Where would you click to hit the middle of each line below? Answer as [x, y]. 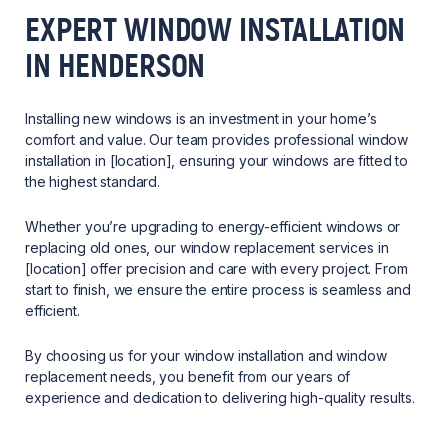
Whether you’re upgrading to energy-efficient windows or [213, 227]
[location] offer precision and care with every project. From [216, 269]
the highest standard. [94, 182]
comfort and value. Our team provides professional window [217, 140]
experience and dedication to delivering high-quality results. [220, 398]
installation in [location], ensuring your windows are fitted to [217, 161]
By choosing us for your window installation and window [206, 356]
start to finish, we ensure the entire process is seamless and [218, 290]
